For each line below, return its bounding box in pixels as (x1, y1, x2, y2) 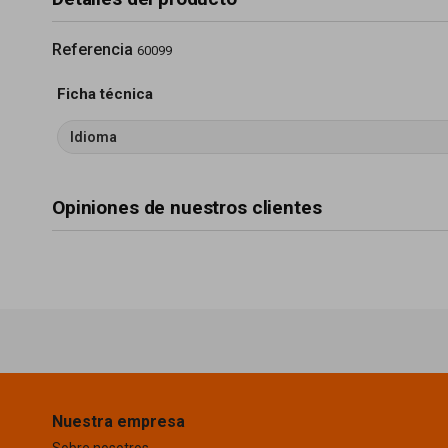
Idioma (70, 129, 117, 145)
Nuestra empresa (52, 412, 185, 431)
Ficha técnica (57, 85, 153, 103)
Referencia (52, 40, 133, 59)
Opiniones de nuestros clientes (52, 196, 322, 219)
